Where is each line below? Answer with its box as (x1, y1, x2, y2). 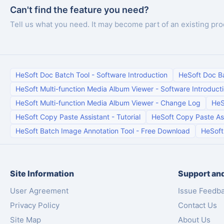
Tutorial (116, 112, 140, 121)
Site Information (10, 168, 74, 178)
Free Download (141, 126, 190, 135)
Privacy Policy (10, 200, 59, 210)
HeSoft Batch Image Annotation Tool (15, 126, 134, 135)
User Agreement (10, 186, 68, 195)
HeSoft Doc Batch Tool (15, 70, 89, 79)
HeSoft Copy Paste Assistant (15, 112, 109, 121)
